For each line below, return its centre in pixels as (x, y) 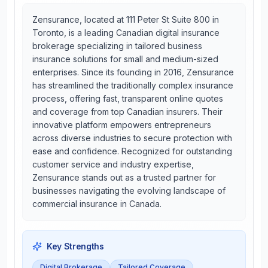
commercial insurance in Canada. (97, 204)
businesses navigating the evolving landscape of (129, 191)
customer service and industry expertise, (113, 164)
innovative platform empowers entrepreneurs (122, 125)
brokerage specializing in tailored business (117, 46)
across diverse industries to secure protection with (132, 138)
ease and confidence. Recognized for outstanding (132, 151)
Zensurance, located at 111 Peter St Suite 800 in (126, 19)
